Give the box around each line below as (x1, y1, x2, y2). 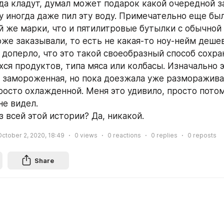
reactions (111, 131, 141, 139)
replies (155, 131, 177, 139)
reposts (191, 131, 216, 139)
